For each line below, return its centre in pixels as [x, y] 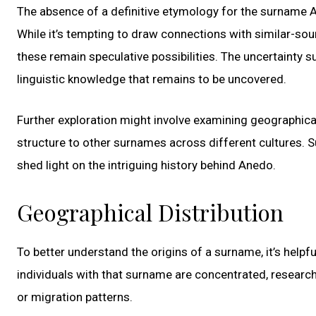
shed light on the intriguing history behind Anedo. [146, 165]
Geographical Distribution [150, 212]
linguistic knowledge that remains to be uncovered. [152, 79]
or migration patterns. [75, 297]
